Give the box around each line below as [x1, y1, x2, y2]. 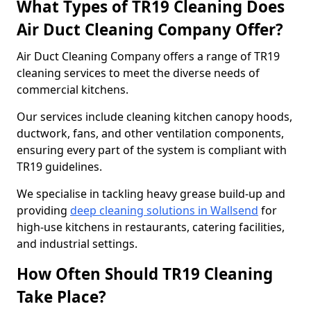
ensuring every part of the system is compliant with [17, 142, 287, 158]
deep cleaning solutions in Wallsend [70, 203, 258, 218]
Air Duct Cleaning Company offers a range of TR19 [17, 49, 280, 64]
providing [17, 203, 70, 218]
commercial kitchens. [17, 82, 131, 97]
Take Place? [17, 286, 106, 308]
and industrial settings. [17, 236, 137, 251]
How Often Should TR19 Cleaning [17, 263, 273, 285]
